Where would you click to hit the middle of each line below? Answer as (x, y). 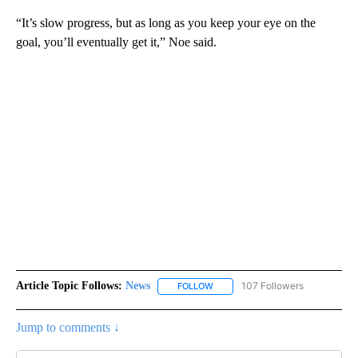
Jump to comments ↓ (68, 327)
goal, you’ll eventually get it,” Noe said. (116, 42)
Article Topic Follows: (69, 286)
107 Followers (272, 286)
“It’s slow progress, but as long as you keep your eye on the (166, 23)
